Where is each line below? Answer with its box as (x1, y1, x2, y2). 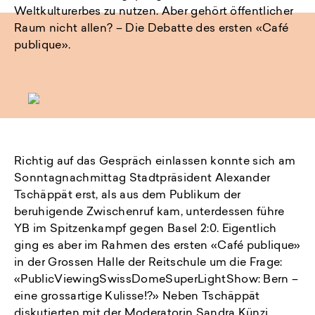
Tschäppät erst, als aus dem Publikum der (14, 190, 241, 202)
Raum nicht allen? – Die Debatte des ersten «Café (14, 23, 289, 35)
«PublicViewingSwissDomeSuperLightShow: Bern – (14, 274, 299, 286)
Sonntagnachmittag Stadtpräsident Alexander (14, 173, 271, 185)
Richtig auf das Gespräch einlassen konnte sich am (14, 156, 296, 168)
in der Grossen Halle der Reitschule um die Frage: (14, 257, 283, 269)
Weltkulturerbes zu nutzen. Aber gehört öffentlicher (14, 6, 294, 18)
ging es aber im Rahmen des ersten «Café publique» (14, 240, 301, 252)
